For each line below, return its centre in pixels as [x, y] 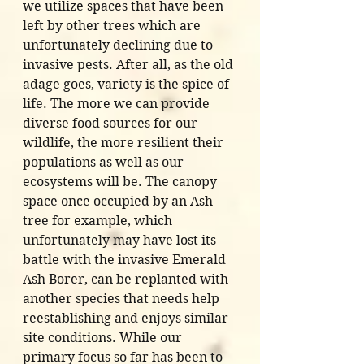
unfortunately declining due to [119, 45]
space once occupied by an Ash [119, 201]
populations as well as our [105, 162]
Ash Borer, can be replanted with [127, 279]
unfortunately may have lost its [121, 240]
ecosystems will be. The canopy [121, 182]
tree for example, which [99, 221]
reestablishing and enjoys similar [127, 318]
